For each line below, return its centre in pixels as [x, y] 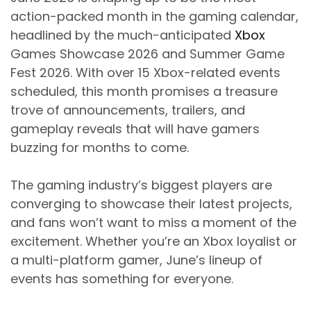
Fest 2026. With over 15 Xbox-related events [145, 72]
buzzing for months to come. [100, 147]
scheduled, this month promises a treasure [144, 91]
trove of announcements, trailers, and [128, 110]
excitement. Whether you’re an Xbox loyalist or [154, 241]
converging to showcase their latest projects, [151, 203]
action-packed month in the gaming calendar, [154, 16]
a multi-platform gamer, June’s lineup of [136, 260]
